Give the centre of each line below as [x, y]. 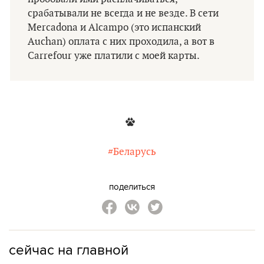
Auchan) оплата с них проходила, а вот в [121, 42]
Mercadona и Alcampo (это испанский [114, 28]
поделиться [132, 187]
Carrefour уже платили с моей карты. [114, 56]
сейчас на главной [69, 249]
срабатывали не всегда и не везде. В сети [123, 14]
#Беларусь [132, 152]
